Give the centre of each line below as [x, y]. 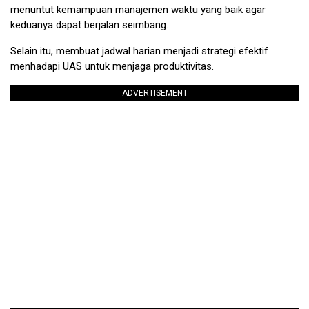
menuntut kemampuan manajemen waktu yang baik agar [138, 9]
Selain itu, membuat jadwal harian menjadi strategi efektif [139, 51]
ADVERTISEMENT [154, 93]
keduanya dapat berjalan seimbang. [89, 24]
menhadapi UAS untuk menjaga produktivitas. [112, 66]
